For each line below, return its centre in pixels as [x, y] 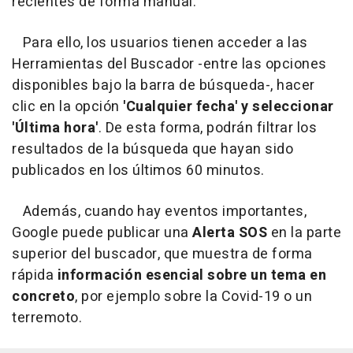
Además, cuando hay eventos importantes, [159, 212]
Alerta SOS [230, 233]
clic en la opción [67, 107]
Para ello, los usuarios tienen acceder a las [160, 43]
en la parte [304, 233]
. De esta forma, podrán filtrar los [207, 128]
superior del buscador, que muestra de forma [162, 255]
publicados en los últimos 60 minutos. [138, 171]
